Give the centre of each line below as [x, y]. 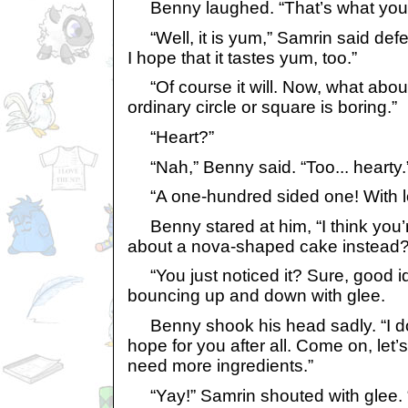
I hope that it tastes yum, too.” [242, 57]
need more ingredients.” [220, 366]
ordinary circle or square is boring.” [262, 107]
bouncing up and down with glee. [256, 296]
